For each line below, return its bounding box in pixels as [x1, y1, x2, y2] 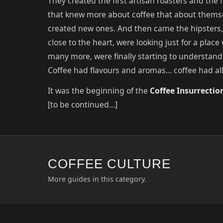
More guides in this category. [48, 174, 146, 184]
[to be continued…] [48, 99, 117, 110]
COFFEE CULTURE [48, 156, 171, 171]
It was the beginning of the [48, 85, 150, 96]
